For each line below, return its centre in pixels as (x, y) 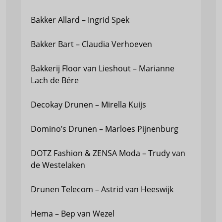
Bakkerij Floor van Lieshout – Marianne (103, 68)
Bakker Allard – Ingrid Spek (80, 20)
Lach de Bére (55, 80)
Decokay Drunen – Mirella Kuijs (88, 105)
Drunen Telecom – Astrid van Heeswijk (102, 189)
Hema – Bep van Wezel (73, 214)
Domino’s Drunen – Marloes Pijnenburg (105, 129)
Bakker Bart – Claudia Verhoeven (91, 44)
